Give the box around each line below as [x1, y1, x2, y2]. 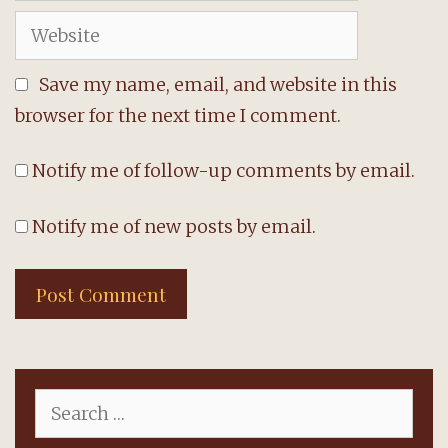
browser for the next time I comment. [15, 103, 341, 127]
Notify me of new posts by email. [32, 215, 316, 239]
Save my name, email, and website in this [39, 72, 397, 96]
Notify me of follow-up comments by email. [32, 159, 415, 183]
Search [34, 389, 79, 407]
